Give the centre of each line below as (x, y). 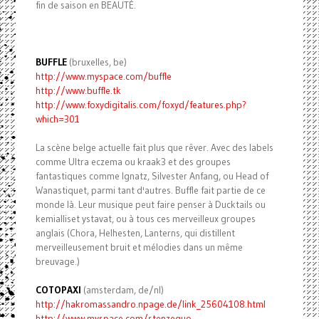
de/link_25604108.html (216, 304)
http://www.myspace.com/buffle (103, 77)
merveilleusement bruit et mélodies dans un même (139, 247)
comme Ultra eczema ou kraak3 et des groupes (133, 162)
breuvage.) (57, 262)
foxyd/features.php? (204, 105)
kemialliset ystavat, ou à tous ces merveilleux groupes (145, 219)
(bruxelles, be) (96, 62)
